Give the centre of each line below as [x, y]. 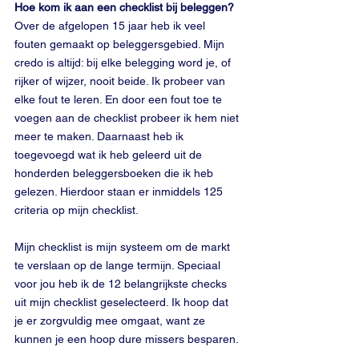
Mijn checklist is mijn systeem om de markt [124, 247]
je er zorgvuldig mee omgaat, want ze [111, 321]
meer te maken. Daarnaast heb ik [101, 136]
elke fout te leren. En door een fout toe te [120, 99]
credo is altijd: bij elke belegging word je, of [124, 63]
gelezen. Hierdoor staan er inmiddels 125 [120, 192]
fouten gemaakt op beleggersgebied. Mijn [121, 44]
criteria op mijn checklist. [78, 210]
